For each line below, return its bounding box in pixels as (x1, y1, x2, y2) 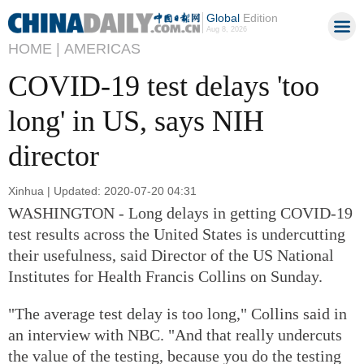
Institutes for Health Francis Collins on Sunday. (8, 266, 323, 285)
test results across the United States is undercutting (8, 224, 345, 243)
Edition (239, 11, 278, 24)
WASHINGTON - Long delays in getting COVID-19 (8, 203, 353, 222)
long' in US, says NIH (8, 105, 264, 137)
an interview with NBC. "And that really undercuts (8, 325, 342, 344)
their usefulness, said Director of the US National (8, 245, 334, 264)
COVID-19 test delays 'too (8, 70, 319, 102)
